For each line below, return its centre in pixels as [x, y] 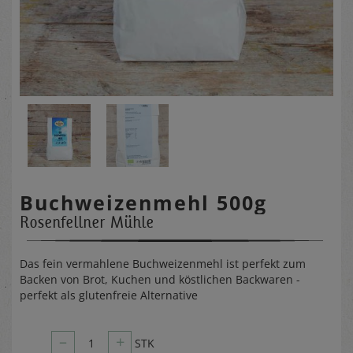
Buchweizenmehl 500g [143, 202]
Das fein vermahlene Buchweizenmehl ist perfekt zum [163, 263]
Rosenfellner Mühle [87, 221]
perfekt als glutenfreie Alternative [109, 295]
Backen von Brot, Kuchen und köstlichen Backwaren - [160, 279]
